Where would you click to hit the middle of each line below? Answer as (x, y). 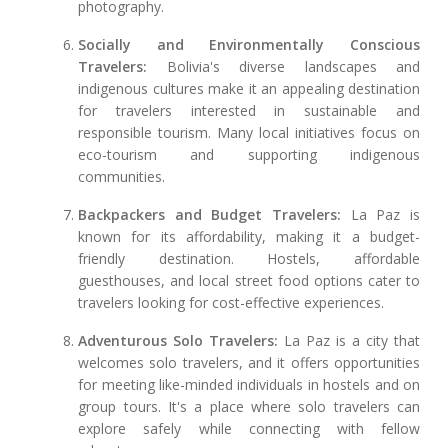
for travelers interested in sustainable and (249, 111)
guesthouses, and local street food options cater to (249, 281)
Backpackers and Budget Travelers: (210, 215)
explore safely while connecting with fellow (249, 429)
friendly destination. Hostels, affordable (249, 259)
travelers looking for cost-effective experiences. (231, 303)
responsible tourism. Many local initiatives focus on (249, 133)
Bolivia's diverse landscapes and (283, 67)
